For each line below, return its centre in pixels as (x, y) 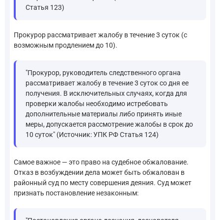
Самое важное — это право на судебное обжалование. (101, 162)
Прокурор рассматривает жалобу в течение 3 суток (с (100, 35)
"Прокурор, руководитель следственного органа (103, 72)
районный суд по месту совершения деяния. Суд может (103, 182)
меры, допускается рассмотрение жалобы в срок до (109, 124)
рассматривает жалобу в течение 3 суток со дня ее (107, 83)
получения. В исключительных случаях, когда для (106, 93)
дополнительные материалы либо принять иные (104, 114)
